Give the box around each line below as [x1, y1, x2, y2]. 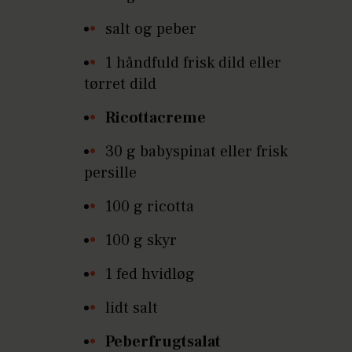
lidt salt [105, 298, 159, 318]
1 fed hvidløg [105, 264, 196, 284]
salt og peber [105, 19, 197, 39]
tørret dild [84, 74, 157, 94]
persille [84, 163, 137, 183]
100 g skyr [105, 230, 178, 251]
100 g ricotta [105, 196, 195, 217]
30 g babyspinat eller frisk [105, 141, 288, 162]
